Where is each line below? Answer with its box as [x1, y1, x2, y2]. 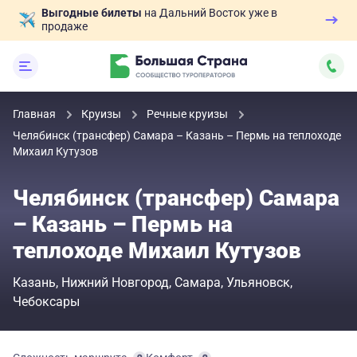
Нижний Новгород [61, 275, 169, 290]
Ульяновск [226, 275, 290, 290]
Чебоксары [13, 294, 80, 309]
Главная [13, 108, 58, 120]
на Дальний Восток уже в [142, 6, 277, 19]
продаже [41, 20, 88, 33]
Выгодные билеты [41, 6, 142, 19]
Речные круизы [147, 108, 230, 120]
